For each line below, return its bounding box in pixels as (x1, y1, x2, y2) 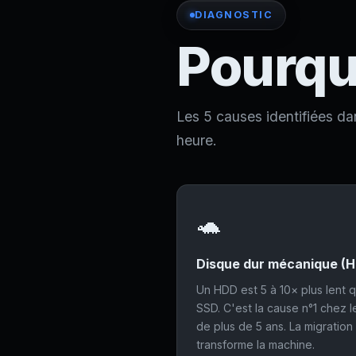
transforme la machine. (196, 338, 315, 351)
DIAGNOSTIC (195, 9, 273, 21)
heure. (176, 132, 217, 149)
